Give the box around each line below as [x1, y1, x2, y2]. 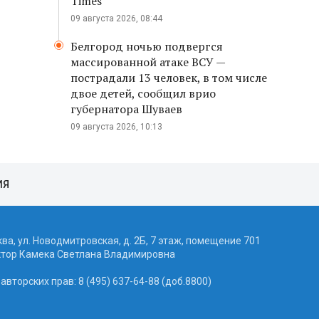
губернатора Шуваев [70, 101, 182, 117]
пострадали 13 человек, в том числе [70, 70, 267, 85]
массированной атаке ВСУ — [70, 54, 225, 70]
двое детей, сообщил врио [70, 85, 216, 101]
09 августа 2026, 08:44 [70, 14, 162, 23]
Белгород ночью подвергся [70, 38, 223, 54]
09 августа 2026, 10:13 [70, 122, 162, 132]
